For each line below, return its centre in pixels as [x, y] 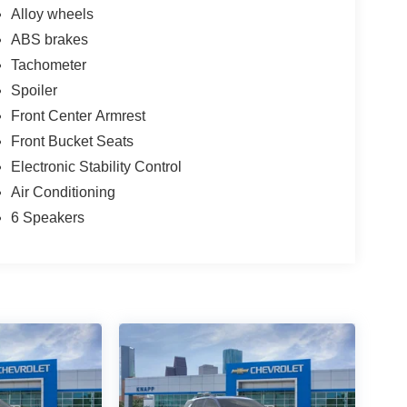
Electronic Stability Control [96, 167]
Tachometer [48, 65]
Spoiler [34, 91]
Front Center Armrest [78, 116]
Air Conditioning [63, 193]
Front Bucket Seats [72, 142]
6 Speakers [47, 218]
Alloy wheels [52, 15]
